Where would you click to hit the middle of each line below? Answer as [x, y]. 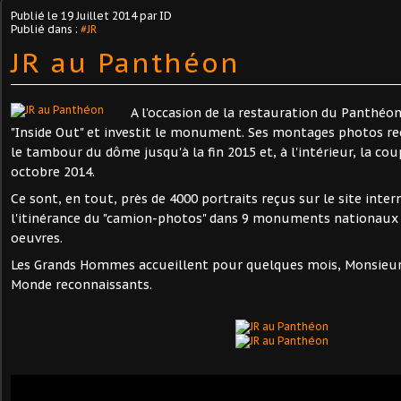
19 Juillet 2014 [99, 16]
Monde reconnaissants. [81, 285]
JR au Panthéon [125, 62]
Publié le [36, 16]
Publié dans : [46, 29]
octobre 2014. [53, 172]
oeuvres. [37, 238]
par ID [154, 16]
